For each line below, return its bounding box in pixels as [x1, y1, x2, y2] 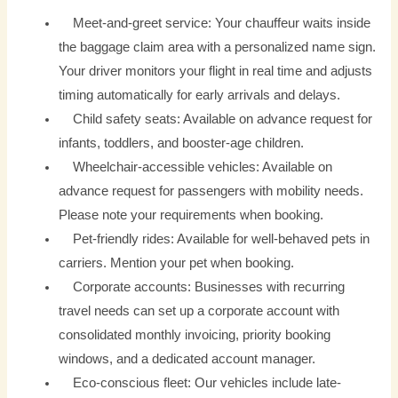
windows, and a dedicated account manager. [59, 352, 316, 367]
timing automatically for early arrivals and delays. [59, 88, 341, 103]
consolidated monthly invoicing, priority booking [59, 328, 331, 343]
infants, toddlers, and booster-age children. [59, 136, 305, 151]
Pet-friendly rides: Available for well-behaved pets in [59, 232, 370, 247]
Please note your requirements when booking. [59, 208, 324, 223]
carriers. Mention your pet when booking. [59, 256, 295, 271]
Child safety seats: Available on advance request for [59, 112, 373, 127]
